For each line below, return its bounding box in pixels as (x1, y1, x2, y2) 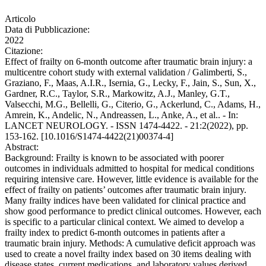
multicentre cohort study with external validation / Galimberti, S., (5, 67, 247, 78)
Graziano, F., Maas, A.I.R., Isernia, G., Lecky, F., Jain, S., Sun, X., (5, 78, 256, 88)
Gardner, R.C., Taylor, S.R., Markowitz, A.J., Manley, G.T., (5, 88, 230, 99)
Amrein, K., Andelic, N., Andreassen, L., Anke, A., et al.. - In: (5, 110, 238, 121)
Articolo (5, 14, 36, 24)
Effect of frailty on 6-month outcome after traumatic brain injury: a (5, 56, 252, 67)
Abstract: (5, 142, 39, 153)
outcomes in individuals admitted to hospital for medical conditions (5, 163, 254, 174)
